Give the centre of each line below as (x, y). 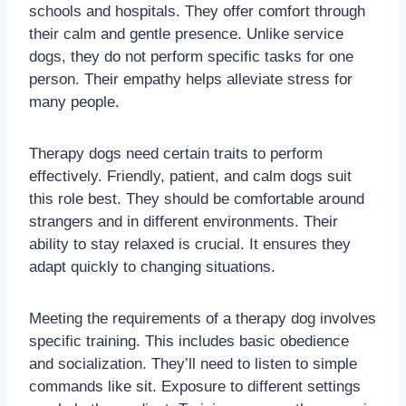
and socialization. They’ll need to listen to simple (193, 364)
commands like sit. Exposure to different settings (195, 387)
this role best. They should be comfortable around (197, 199)
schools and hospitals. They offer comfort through (197, 12)
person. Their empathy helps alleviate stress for (191, 80)
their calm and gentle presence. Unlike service (186, 34)
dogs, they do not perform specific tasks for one (191, 57)
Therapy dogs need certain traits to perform (176, 154)
